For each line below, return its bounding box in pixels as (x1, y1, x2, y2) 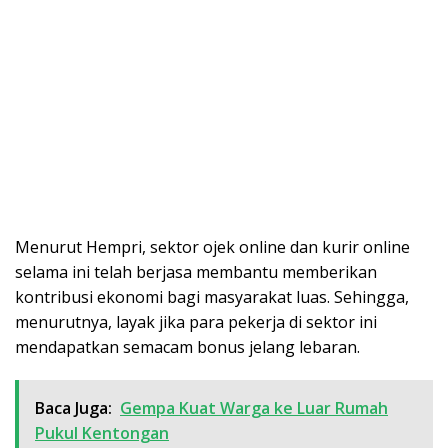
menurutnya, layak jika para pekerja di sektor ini (15, 310, 377, 333)
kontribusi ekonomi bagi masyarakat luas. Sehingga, (15, 285, 409, 308)
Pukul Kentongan (35, 421, 169, 444)
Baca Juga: (35, 396, 112, 419)
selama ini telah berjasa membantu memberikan (15, 260, 377, 283)
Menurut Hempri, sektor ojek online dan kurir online (15, 235, 410, 258)
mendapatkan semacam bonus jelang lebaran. (15, 335, 360, 358)
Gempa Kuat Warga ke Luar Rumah (120, 396, 388, 419)
